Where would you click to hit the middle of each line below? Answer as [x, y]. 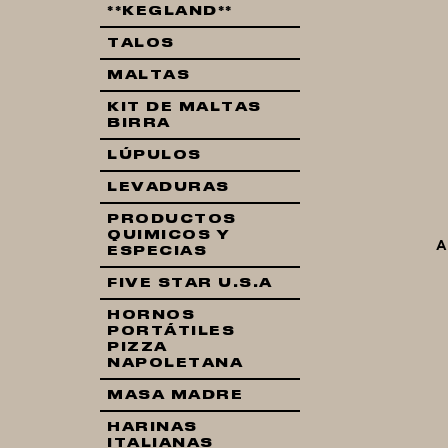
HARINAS [152, 427]
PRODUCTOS [172, 219]
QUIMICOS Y [168, 235]
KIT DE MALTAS [184, 107]
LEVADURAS [168, 187]
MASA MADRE [175, 395]
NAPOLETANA [175, 363]
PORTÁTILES [171, 331]
